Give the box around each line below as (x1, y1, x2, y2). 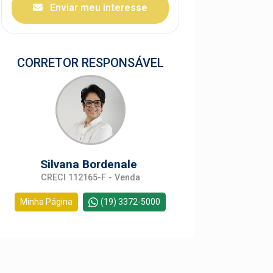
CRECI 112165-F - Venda (40, 172, 140, 183)
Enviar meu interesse (48, 2, 147, 13)
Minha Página (20, 197, 73, 207)
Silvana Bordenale (40, 157, 140, 171)
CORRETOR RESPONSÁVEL (16, 55, 164, 70)
